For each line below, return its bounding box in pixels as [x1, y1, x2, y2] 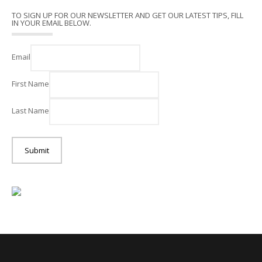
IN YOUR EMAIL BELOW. [12, 18, 91, 29]
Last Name [12, 105, 49, 116]
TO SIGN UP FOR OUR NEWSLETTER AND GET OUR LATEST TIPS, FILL [12, 10, 243, 21]
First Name [12, 78, 49, 89]
